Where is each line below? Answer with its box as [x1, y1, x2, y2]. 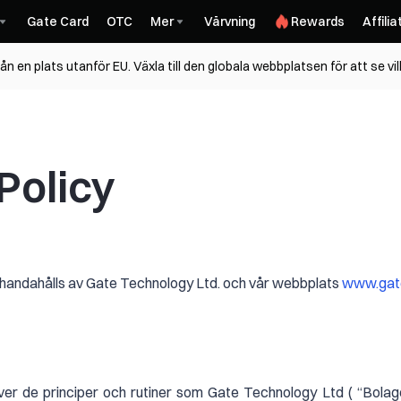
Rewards [291, 13, 345, 30]
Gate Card [27, 13, 89, 30]
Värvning [204, 13, 255, 30]
